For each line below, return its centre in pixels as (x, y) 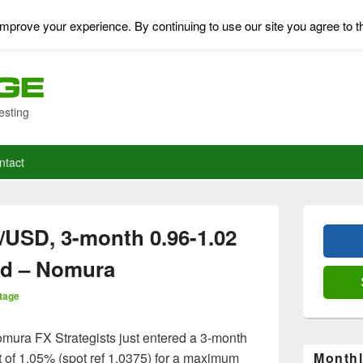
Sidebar (320, 226)
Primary (320, 211)
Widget (318, 240)
